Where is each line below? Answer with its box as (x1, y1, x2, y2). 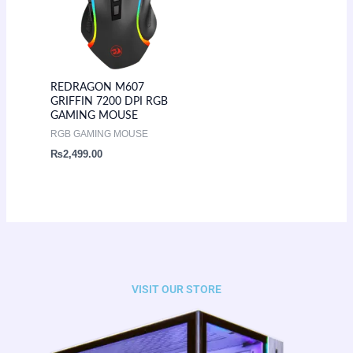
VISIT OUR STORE (132, 282, 221, 295)
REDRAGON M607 (50, 82, 144, 94)
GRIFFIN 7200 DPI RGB (50, 96, 168, 108)
